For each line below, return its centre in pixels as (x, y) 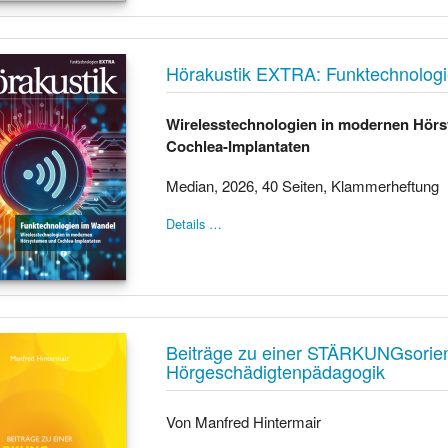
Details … (194, 223)
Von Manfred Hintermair (244, 421)
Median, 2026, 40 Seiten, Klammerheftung (303, 185)
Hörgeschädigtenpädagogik (276, 370)
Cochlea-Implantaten (238, 146)
